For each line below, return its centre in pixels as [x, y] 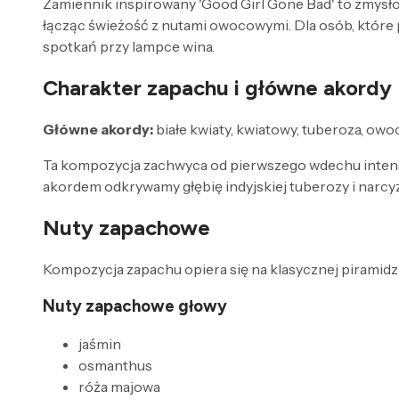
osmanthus [115, 366]
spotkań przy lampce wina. [129, 47]
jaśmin [100, 344]
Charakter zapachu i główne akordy [217, 88]
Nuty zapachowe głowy [135, 306]
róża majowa [119, 387]
